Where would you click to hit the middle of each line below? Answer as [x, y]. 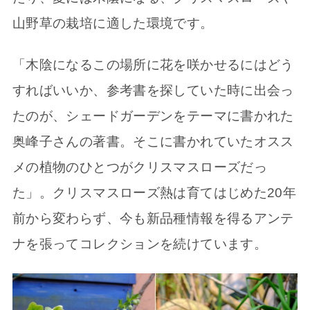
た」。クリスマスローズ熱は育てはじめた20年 [154, 193]
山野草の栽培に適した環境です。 [113, 24]
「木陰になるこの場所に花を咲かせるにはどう [153, 65]
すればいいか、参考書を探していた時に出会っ [153, 91]
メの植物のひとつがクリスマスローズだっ [140, 167]
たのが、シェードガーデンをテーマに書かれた [153, 116]
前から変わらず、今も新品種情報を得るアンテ [153, 219]
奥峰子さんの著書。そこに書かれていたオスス [153, 142]
